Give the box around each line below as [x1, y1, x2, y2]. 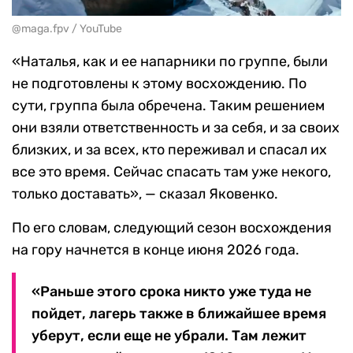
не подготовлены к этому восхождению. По [12, 74, 307, 92]
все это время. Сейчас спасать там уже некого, [12, 162, 331, 180]
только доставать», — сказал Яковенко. [12, 184, 278, 203]
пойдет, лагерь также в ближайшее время [32, 304, 326, 322]
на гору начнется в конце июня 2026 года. [12, 240, 299, 258]
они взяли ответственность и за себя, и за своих [12, 118, 340, 136]
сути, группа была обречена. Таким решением [12, 96, 325, 114]
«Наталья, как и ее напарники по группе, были [12, 52, 328, 70]
